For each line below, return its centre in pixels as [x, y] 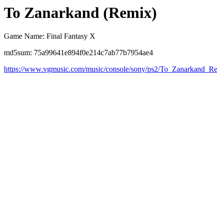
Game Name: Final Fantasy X [50, 36]
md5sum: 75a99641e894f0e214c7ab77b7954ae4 [78, 53]
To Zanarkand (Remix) [80, 13]
